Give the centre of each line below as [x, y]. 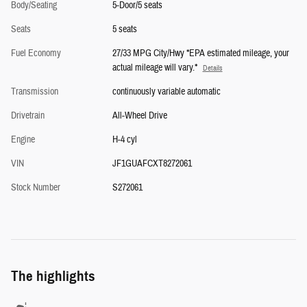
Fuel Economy [36, 53]
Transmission [35, 91]
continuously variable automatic [166, 91]
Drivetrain [28, 115]
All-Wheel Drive [139, 115]
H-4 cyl [124, 139]
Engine [23, 139]
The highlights [53, 276]
